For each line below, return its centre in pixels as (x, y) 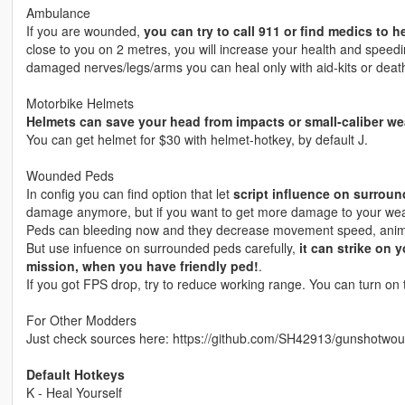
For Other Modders (81, 320)
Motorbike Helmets (80, 104)
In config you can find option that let (129, 194)
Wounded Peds (70, 176)
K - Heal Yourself (74, 393)
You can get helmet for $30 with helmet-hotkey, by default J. (197, 140)
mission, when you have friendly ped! (142, 266)
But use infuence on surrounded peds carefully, (162, 248)
